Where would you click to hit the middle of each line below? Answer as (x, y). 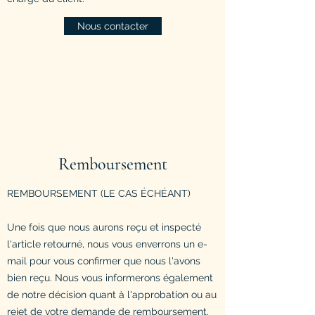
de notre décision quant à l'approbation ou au (112, 294)
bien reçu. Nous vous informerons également (110, 277)
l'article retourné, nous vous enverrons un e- (107, 244)
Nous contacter (113, 26)
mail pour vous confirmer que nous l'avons (104, 261)
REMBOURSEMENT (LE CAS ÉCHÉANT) (99, 193)
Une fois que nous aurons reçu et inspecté (104, 227)
